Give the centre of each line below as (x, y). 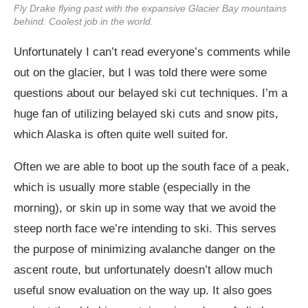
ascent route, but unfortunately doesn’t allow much (143, 269)
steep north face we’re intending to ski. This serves (145, 228)
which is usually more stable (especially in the (132, 187)
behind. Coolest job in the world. (84, 21)
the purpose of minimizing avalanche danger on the (144, 249)
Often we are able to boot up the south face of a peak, (152, 166)
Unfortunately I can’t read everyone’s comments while (152, 52)
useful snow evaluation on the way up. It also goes (143, 290)
